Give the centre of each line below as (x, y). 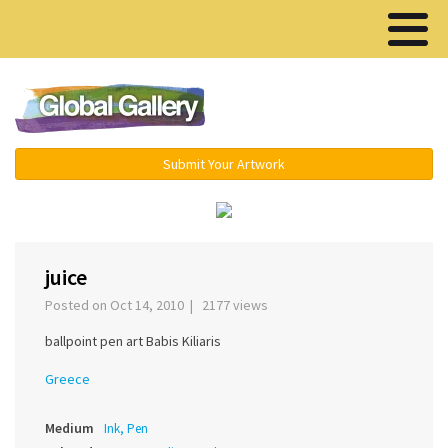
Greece (67, 379)
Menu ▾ (340, 110)
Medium (69, 428)
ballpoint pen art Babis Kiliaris (133, 341)
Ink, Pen (126, 429)
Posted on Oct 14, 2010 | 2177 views (159, 305)
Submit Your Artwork (224, 164)
